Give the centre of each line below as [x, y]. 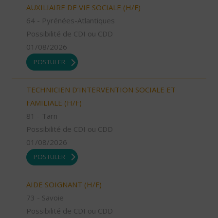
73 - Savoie [45, 198]
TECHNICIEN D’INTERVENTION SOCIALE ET [101, 89]
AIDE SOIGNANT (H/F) [64, 185]
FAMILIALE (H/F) [54, 102]
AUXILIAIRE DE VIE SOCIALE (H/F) [83, 8]
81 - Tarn [42, 116]
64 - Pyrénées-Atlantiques [71, 21]
